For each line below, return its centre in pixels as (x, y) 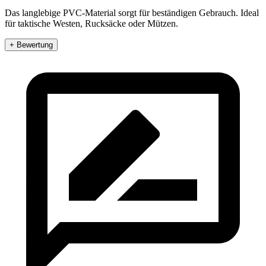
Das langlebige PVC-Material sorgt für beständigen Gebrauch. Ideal (132, 12)
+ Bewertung (31, 45)
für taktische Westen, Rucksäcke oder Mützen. (91, 23)
